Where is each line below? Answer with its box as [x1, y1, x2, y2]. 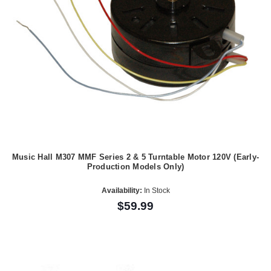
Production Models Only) [87, 162, 184, 171]
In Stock [142, 186, 170, 195]
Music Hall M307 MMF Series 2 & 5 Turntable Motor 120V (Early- [11, 152, 260, 162]
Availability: [101, 186, 142, 195]
